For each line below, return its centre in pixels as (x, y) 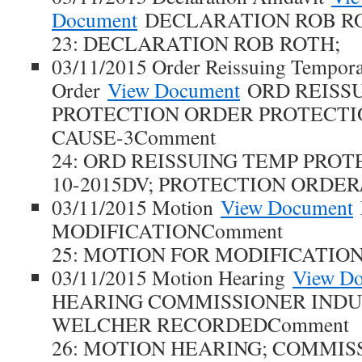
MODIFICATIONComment (167, 230)
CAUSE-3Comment (134, 137)
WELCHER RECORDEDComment (200, 324)
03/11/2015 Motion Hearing (172, 277)
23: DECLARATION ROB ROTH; (196, 43)
